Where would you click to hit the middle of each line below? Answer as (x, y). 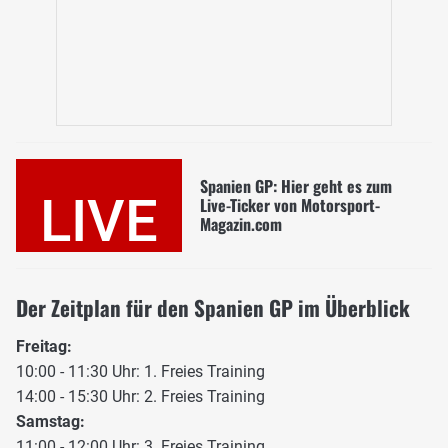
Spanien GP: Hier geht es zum (295, 185)
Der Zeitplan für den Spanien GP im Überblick (213, 308)
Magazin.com (240, 223)
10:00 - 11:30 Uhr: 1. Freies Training (140, 372)
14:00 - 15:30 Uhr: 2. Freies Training (140, 397)
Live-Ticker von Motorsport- (289, 204)
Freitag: (44, 347)
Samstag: (50, 422)
